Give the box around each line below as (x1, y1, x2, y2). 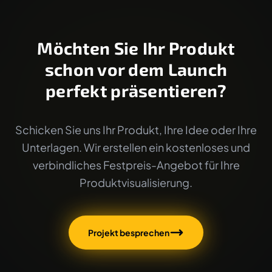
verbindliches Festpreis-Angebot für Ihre (32, 158, 240, 172)
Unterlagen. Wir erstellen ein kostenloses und (22, 140, 250, 155)
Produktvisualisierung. (80, 175, 192, 190)
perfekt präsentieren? (46, 80, 226, 101)
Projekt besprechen (88, 227, 169, 239)
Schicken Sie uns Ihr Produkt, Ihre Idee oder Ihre (15, 123, 257, 137)
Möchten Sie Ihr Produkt (37, 38, 235, 59)
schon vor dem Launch (44, 59, 228, 80)
